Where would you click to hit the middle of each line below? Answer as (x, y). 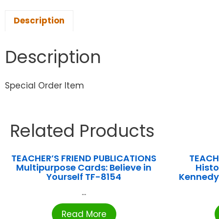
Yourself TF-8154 (84, 177)
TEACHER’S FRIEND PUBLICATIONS (84, 158)
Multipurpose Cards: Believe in (84, 168)
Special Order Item (44, 86)
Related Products (82, 131)
